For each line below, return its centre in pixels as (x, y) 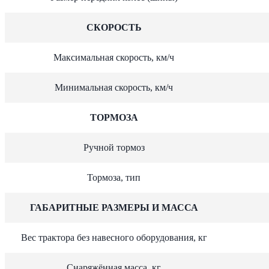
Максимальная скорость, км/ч (114, 57)
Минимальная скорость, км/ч (114, 87)
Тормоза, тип (114, 177)
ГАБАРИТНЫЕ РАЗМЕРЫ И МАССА (114, 207)
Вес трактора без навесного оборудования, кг (114, 237)
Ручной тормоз (114, 147)
